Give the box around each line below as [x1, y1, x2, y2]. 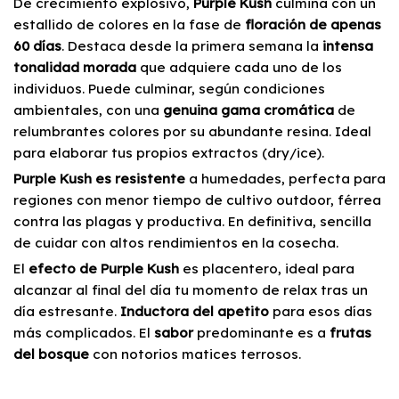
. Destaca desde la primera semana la [61, 37, 322, 55]
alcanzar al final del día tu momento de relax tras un [13, 281, 368, 299]
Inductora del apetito [120, 303, 269, 321]
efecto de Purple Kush [28, 260, 179, 278]
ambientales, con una [13, 102, 163, 119]
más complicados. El [13, 324, 154, 342]
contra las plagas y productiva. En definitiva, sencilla [13, 213, 371, 231]
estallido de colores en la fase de [13, 16, 245, 34]
